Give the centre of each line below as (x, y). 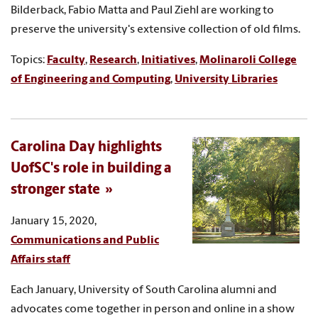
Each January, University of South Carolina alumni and (144, 290)
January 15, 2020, (54, 221)
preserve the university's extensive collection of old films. (155, 29)
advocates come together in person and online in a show (153, 309)
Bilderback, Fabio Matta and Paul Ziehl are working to (142, 10)
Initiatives (168, 60)
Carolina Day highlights (86, 147)
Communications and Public (85, 240)
